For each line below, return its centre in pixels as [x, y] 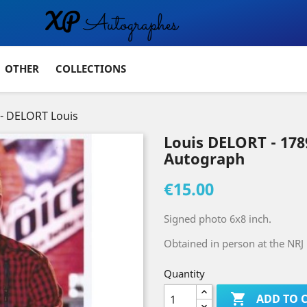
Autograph [204, 158]
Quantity [184, 273]
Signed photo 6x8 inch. [218, 218]
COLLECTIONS [91, 68]
